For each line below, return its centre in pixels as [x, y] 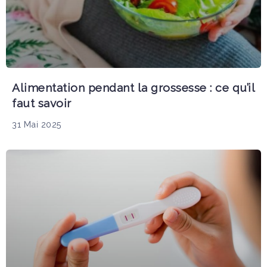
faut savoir [42, 103]
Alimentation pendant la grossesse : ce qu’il [133, 87]
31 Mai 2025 [37, 124]
